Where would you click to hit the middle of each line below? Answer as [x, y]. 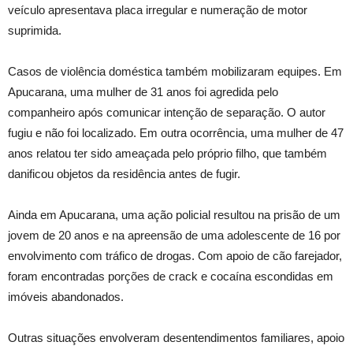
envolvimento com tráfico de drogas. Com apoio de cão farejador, [175, 255]
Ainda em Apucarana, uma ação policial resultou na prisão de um [174, 214]
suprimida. [35, 30]
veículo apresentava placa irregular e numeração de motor [158, 9]
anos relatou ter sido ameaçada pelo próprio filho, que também [167, 153]
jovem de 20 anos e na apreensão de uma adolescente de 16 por [174, 235]
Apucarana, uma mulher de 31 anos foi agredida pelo [143, 91]
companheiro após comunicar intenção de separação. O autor [167, 112]
